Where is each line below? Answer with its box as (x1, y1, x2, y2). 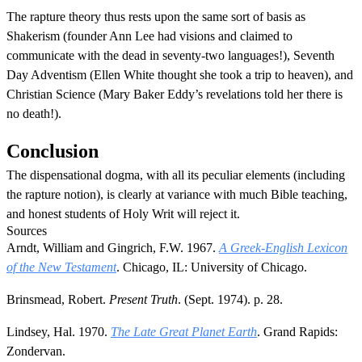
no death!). (6, 106, 61, 120)
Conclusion (6, 140, 99, 162)
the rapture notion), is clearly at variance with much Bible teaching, (6, 187, 347, 201)
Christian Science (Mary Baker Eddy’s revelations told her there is (6, 86, 343, 101)
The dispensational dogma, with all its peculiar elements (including (6, 167, 345, 182)
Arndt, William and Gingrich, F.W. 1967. (6, 240, 219, 255)
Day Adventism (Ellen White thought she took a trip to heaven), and (6, 67, 353, 82)
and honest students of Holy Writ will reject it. (6, 206, 240, 221)
